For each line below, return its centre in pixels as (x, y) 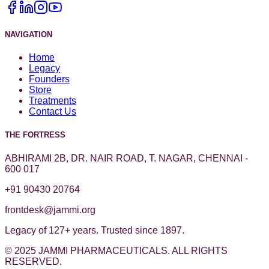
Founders (49, 79)
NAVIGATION (29, 35)
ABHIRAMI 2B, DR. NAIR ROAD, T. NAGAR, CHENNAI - (126, 158)
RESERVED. (33, 261)
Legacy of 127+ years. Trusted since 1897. (95, 230)
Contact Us (53, 112)
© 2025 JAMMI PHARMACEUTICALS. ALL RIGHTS (116, 250)
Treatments (53, 101)
